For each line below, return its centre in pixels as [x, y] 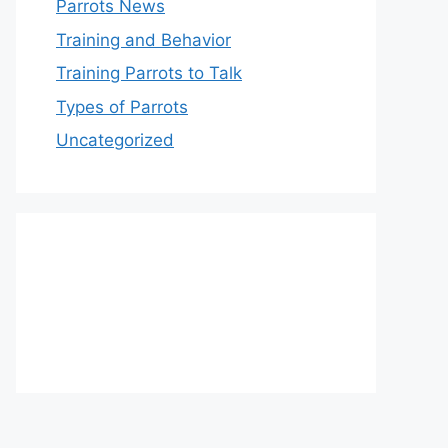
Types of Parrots [122, 106]
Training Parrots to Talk [149, 73]
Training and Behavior [143, 39]
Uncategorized [115, 140]
